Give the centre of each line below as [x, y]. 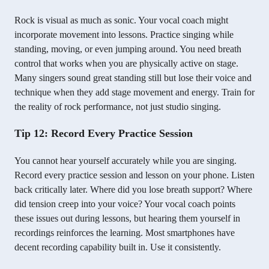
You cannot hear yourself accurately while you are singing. [125, 161]
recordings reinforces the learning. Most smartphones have [125, 233]
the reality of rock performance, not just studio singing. [118, 107]
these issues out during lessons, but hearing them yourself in [127, 219]
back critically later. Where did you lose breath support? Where [133, 190]
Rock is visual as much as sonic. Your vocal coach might [121, 20]
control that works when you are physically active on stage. [126, 64]
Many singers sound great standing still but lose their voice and [133, 78]
